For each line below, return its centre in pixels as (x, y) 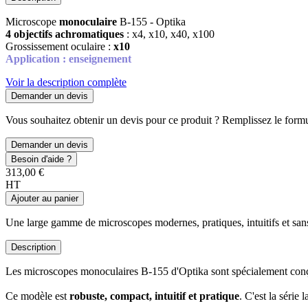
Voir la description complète (66, 82)
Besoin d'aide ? (41, 159)
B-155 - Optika (151, 21)
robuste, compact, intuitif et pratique (153, 296)
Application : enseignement (68, 58)
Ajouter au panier (45, 198)
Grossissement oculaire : (59, 46)
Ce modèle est (36, 296)
